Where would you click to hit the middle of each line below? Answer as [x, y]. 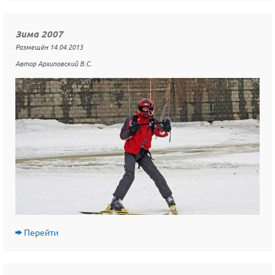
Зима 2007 [39, 34]
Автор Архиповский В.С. [54, 64]
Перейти [41, 232]
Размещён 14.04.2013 [49, 47]
